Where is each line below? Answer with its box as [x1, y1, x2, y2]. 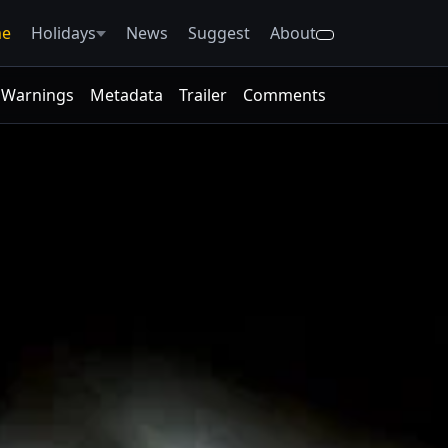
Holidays [31, 22, 96, 44]
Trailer [179, 84, 227, 106]
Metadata [90, 84, 163, 106]
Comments [243, 84, 326, 106]
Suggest [188, 22, 250, 44]
